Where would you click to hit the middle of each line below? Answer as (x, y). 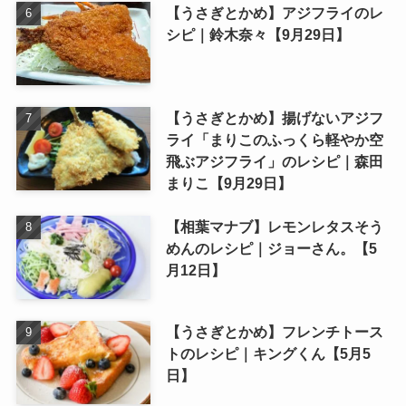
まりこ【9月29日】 (228, 184)
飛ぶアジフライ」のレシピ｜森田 (274, 162)
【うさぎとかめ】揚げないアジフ (274, 118)
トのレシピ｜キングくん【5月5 (268, 354)
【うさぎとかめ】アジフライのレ (274, 13)
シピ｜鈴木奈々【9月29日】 (257, 35)
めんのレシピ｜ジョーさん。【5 (271, 249)
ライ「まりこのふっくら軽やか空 (274, 140)
